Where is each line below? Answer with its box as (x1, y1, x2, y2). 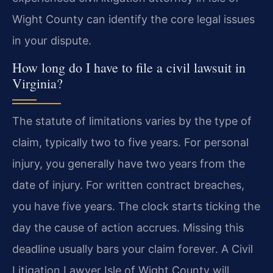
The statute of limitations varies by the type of (12, 115, 252, 128)
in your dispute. (12, 34, 91, 47)
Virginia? (12, 74, 63, 93)
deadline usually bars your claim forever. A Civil (12, 243, 253, 256)
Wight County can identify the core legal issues (12, 12, 255, 26)
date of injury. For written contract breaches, (12, 179, 244, 192)
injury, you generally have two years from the (12, 157, 245, 171)
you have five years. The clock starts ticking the (12, 200, 260, 213)
